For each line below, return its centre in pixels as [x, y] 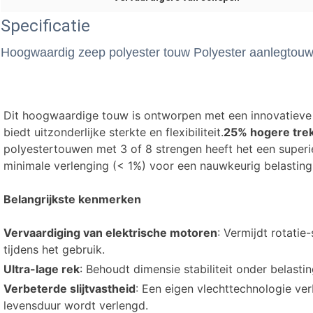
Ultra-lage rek [42, 269]
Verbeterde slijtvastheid [70, 289]
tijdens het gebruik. [54, 250]
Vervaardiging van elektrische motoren [110, 233]
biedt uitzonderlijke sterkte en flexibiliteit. [114, 132]
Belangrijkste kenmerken [72, 199]
